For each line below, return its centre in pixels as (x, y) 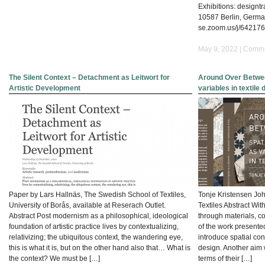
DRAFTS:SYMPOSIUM (135, 6)
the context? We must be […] (54, 258)
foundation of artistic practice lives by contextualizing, (94, 226)
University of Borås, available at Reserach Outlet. (87, 205)
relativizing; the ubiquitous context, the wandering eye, (96, 237)
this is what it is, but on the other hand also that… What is (100, 248)
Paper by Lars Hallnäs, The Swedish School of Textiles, (97, 194)
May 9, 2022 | (221, 49)
